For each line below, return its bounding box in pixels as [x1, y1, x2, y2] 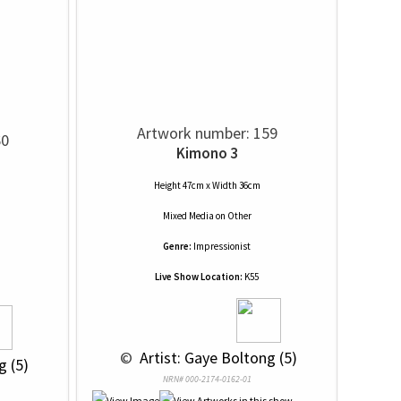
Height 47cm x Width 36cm [153, 179, 260, 192]
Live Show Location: [155, 270, 243, 283]
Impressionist [193, 240, 251, 252]
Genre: [163, 240, 192, 252]
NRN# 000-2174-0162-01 [162, 373, 252, 385]
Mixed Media [162, 209, 214, 222]
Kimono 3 [175, 143, 238, 163]
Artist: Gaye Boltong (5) [136, 347, 297, 368]
